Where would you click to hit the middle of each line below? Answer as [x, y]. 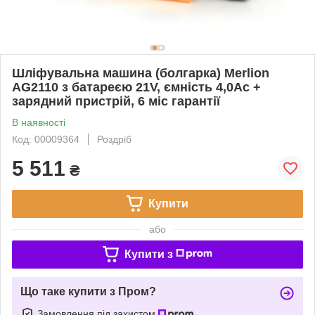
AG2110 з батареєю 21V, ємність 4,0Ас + [136, 87]
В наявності [39, 122]
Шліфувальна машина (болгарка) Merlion [141, 73]
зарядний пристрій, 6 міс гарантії [116, 101]
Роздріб [114, 139]
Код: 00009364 [46, 139]
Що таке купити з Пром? [88, 291]
